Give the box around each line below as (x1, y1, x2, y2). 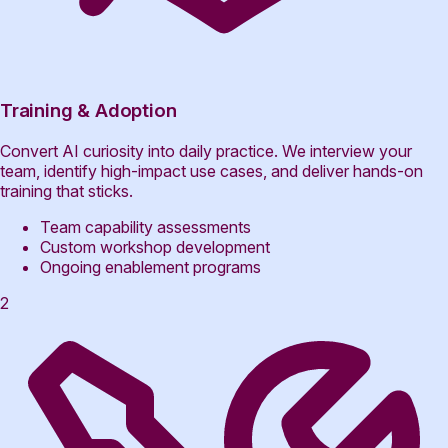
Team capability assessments (40, 216, 251, 237)
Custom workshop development (40, 236, 270, 257)
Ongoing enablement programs (40, 256, 261, 277)
